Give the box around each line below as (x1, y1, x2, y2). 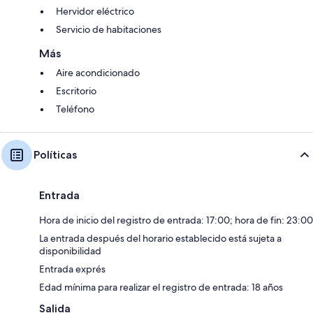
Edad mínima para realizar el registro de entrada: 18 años (39, 280, 283, 293)
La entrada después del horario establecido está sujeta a (39, 231, 282, 245)
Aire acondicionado (56, 66, 140, 79)
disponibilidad (39, 244, 101, 257)
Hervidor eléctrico (56, 4, 134, 17)
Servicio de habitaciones (56, 22, 161, 36)
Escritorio (56, 84, 96, 97)
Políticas (34, 147, 77, 161)
